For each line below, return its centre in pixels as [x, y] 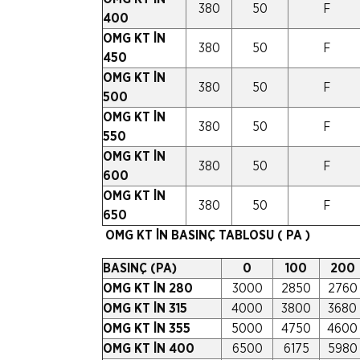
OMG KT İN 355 [147, 328]
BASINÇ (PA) [140, 268]
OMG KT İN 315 [145, 308]
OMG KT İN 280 [148, 288]
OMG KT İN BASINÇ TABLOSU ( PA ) [208, 235]
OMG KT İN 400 [149, 348]
